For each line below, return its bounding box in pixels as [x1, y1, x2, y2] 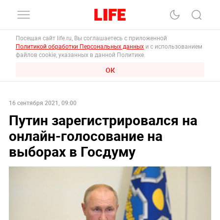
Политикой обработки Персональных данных [16, 42, 144, 50]
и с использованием [144, 42, 202, 50]
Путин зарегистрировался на [8, 110, 197, 129]
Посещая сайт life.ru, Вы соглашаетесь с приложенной [16, 34, 168, 42]
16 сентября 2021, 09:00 [8, 98, 77, 107]
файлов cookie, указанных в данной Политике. [16, 51, 145, 58]
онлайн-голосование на [8, 126, 163, 145]
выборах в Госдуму [8, 141, 136, 161]
